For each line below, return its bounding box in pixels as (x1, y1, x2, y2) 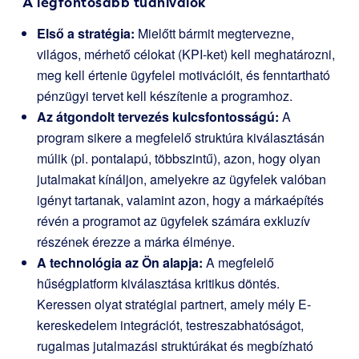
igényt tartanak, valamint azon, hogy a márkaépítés (37, 191, 324, 209)
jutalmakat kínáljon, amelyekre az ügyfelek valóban (37, 170, 326, 188)
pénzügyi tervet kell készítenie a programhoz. (37, 87, 292, 105)
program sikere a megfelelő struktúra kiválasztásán (37, 128, 325, 147)
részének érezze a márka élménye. (37, 232, 235, 251)
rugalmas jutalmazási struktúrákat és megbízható (37, 337, 313, 355)
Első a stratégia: (37, 24, 135, 42)
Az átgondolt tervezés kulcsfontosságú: (37, 107, 279, 126)
